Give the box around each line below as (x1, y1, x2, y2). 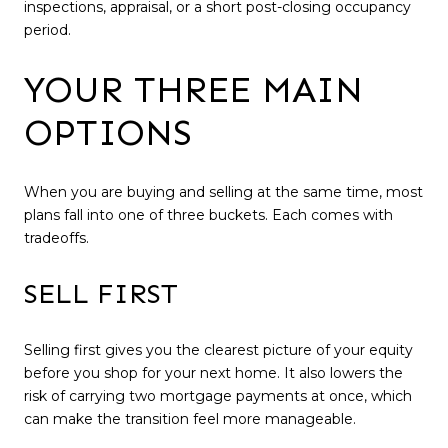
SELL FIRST (24, 277, 178, 311)
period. (24, 20, 71, 39)
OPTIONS (24, 111, 192, 155)
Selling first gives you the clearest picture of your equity (24, 341, 413, 360)
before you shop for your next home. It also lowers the (24, 364, 403, 383)
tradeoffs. (24, 228, 89, 247)
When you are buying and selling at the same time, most (24, 182, 423, 201)
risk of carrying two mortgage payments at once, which (24, 387, 412, 406)
